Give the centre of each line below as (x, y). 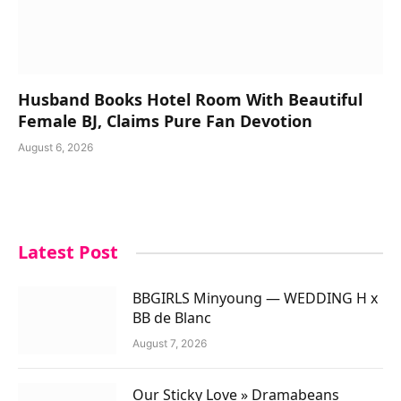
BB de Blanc (172, 318)
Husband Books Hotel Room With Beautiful (190, 100)
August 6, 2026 (55, 148)
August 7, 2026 (170, 344)
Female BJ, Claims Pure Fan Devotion (165, 121)
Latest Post (68, 252)
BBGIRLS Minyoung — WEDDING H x (255, 299)
